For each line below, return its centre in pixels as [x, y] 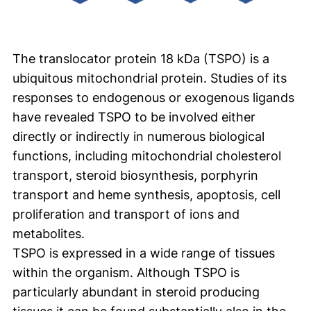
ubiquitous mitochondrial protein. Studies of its [150, 78]
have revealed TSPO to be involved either [134, 117]
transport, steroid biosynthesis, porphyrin [135, 175]
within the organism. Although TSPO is [126, 272]
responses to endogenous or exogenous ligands [153, 97]
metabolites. [49, 233]
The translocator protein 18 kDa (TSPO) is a [141, 58]
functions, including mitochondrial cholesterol [147, 155]
